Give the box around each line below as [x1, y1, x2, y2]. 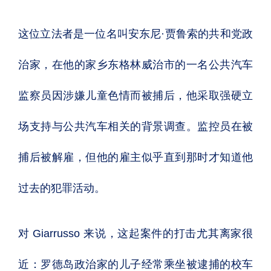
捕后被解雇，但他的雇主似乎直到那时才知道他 [18, 151, 253, 163]
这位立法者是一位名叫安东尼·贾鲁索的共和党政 [18, 28, 253, 40]
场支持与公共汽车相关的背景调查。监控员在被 [18, 120, 253, 132]
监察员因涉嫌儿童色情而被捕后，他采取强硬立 [18, 90, 253, 102]
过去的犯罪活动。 [18, 182, 105, 194]
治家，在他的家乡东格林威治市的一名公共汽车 [18, 59, 253, 71]
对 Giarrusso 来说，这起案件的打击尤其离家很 [18, 227, 253, 240]
